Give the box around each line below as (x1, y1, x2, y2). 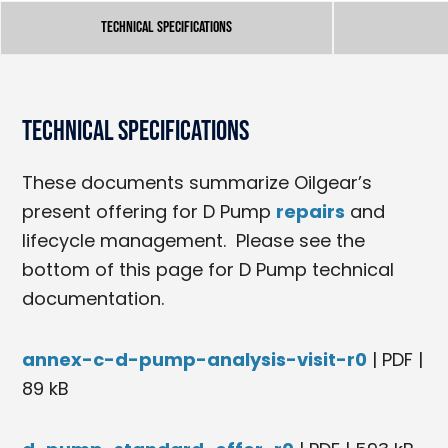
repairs (276, 198, 346, 224)
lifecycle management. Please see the (22, 227, 366, 253)
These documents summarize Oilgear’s (22, 169, 373, 195)
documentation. (22, 285, 165, 311)
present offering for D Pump (22, 198, 277, 224)
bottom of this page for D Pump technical (22, 256, 395, 282)
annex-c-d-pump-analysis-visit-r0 (22, 346, 368, 372)
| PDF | (367, 346, 424, 372)
